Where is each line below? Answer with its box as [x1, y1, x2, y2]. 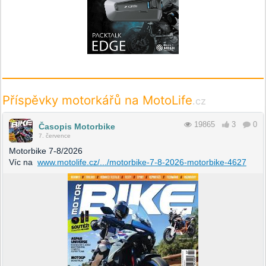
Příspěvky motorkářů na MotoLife [2, 92, 192, 107]
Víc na [9, 157, 37, 167]
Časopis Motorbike [39, 121, 115, 131]
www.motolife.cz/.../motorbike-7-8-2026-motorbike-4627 [37, 157, 246, 167]
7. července [39, 132, 71, 139]
